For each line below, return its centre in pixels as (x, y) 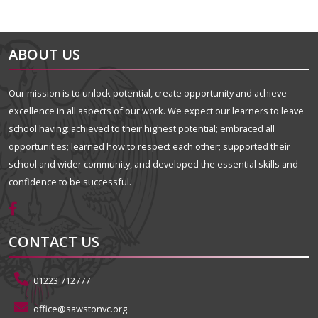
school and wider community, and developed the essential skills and (153, 164)
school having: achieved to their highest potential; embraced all (142, 129)
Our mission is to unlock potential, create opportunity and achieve (148, 93)
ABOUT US (44, 55)
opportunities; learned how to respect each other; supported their (149, 147)
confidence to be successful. (70, 182)
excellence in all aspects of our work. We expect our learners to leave (156, 111)
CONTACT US (54, 242)
